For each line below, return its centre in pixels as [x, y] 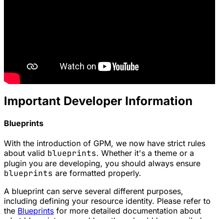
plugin [15, 164]
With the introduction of [49, 143]
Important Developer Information [98, 101]
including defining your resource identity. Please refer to [107, 201]
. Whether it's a [125, 153]
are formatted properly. [97, 173]
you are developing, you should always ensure [113, 164]
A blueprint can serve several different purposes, [94, 191]
